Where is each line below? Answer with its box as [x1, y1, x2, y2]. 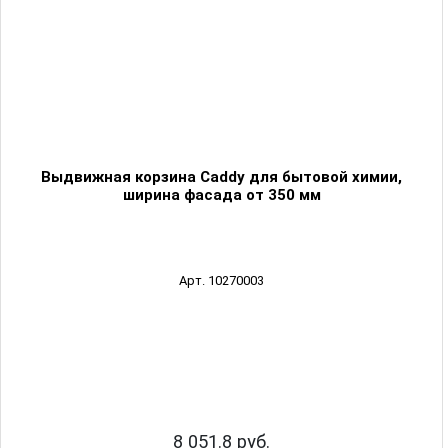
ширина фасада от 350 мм [122, 186, 321, 205]
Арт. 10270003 [179, 273, 264, 289]
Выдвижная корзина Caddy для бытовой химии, [41, 168, 402, 187]
